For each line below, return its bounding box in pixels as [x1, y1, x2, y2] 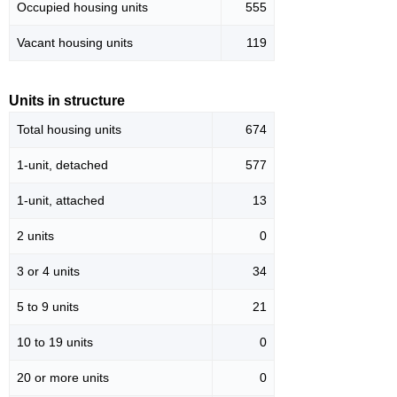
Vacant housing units [17, 35, 133, 51]
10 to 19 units [17, 335, 93, 350]
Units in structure [9, 93, 125, 109]
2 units [17, 229, 54, 244]
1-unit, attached [17, 193, 105, 208]
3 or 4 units [17, 264, 80, 279]
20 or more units [17, 370, 109, 385]
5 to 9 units [17, 300, 79, 315]
